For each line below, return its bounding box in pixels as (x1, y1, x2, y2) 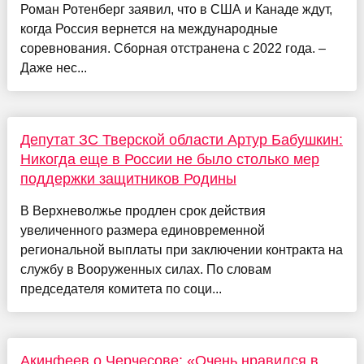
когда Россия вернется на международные (19, 22, 278, 37)
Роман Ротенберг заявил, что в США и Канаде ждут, (19, 2, 332, 17)
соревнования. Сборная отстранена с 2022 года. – (19, 41, 326, 56)
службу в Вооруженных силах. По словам (19, 262, 271, 277)
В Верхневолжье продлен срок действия (19, 204, 266, 219)
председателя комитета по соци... (19, 282, 222, 297)
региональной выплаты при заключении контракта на (19, 243, 343, 258)
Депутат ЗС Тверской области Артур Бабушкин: (19, 132, 343, 149)
